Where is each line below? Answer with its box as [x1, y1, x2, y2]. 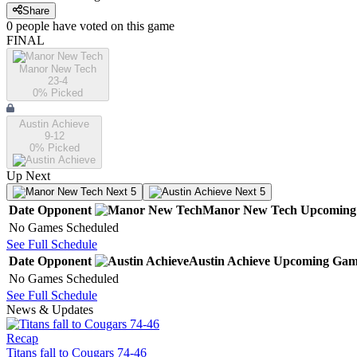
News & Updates [6, 303, 93, 317]
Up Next [6, 169, 50, 183]
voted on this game [76, 19, 175, 33]
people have [16, 19, 76, 33]
